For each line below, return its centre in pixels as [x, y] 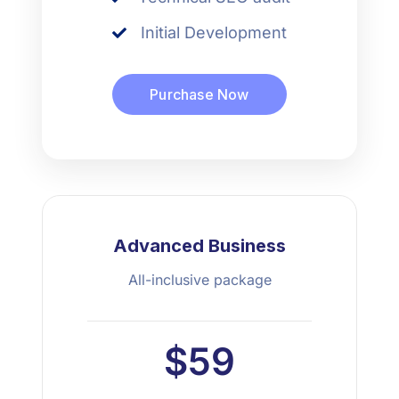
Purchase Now [199, 95]
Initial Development [214, 33]
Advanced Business [199, 246]
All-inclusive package [199, 280]
